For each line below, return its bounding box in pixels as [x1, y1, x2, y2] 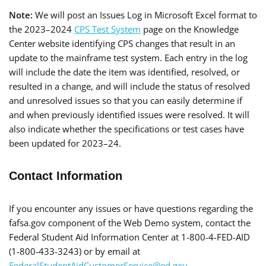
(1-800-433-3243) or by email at [9, 245, 140, 257]
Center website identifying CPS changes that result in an [9, 37, 235, 49]
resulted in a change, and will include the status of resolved [9, 80, 250, 92]
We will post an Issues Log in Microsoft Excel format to [33, 8, 257, 21]
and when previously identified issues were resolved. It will [9, 108, 249, 121]
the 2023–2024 [9, 23, 74, 35]
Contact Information [9, 169, 122, 182]
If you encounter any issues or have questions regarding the [9, 202, 253, 214]
